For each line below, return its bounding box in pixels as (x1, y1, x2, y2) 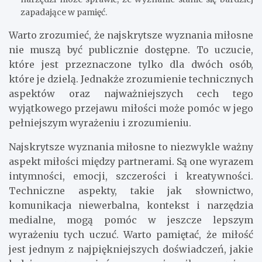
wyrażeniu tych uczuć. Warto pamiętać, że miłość (9, 229, 253, 241)
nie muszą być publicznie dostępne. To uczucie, (9, 44, 253, 56)
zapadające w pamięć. (20, 7, 107, 18)
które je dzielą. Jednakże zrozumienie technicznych (9, 73, 253, 85)
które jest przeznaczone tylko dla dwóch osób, (9, 58, 253, 71)
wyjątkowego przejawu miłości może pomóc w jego (9, 102, 253, 115)
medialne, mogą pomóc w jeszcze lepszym (9, 214, 253, 226)
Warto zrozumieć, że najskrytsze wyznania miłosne (9, 29, 253, 42)
